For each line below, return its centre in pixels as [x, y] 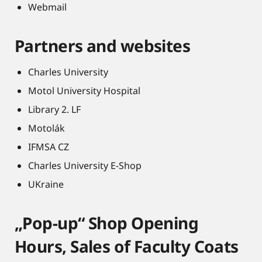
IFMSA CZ [49, 147]
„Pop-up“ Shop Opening [107, 223]
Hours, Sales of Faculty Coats [127, 247]
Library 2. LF [54, 110]
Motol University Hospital [84, 91]
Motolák [46, 128]
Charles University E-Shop [85, 166]
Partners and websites [103, 46]
